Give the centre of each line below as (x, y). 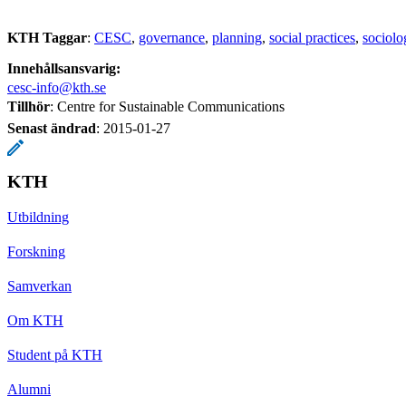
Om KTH (35, 320)
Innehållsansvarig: (64, 68)
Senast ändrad (52, 128)
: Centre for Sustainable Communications (167, 106)
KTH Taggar (47, 37)
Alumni (29, 389)
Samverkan (39, 285)
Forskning (36, 251)
